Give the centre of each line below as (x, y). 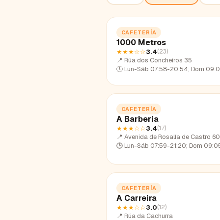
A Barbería (137, 119)
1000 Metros (141, 42)
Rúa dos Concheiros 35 (158, 60)
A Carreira (137, 198)
